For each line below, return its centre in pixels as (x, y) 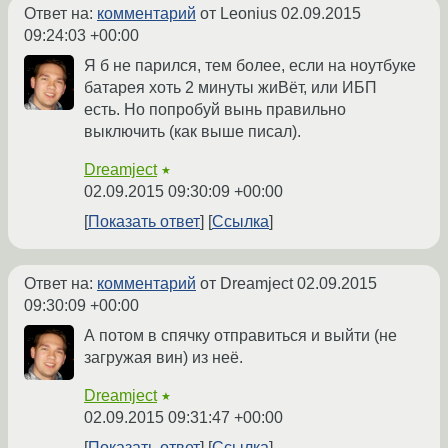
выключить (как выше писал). (192, 132)
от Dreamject (246, 284)
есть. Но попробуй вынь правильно (215, 110)
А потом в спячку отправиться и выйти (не (240, 336)
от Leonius (238, 14)
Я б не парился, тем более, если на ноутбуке (250, 66)
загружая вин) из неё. (163, 358)
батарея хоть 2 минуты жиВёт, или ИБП (230, 88)
